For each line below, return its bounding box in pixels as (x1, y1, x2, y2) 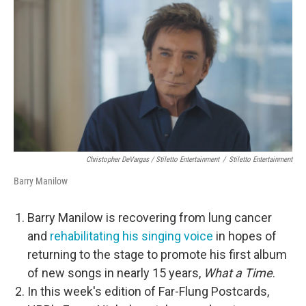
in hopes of (213, 229, 277, 243)
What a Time (201, 266, 273, 280)
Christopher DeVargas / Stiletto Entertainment (86, 155, 219, 164)
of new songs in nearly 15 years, (27, 266, 201, 280)
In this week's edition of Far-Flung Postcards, (27, 284, 269, 298)
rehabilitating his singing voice (50, 229, 213, 243)
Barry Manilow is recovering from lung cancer (27, 210, 272, 225)
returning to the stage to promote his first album (27, 247, 287, 262)
